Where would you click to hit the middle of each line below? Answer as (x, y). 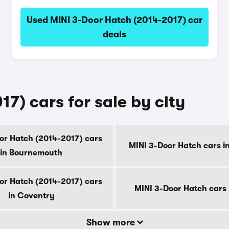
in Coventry (31, 196)
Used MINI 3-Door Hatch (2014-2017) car (114, 20)
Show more (111, 222)
